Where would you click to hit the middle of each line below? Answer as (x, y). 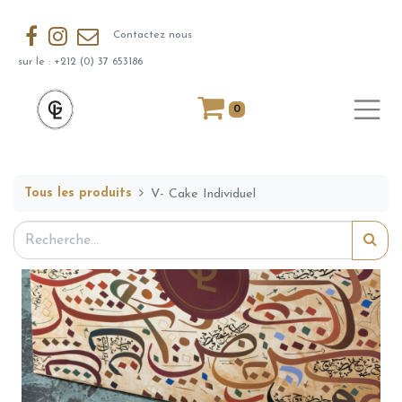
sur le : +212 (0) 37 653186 (82, 62)
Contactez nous (149, 35)
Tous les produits (78, 193)
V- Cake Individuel (204, 194)
